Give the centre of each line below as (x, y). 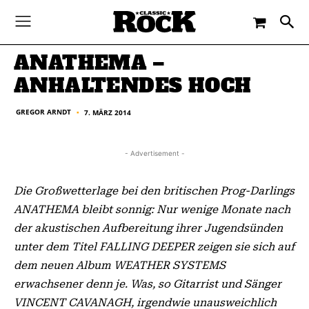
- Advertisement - (154, 153)
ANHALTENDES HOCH (133, 86)
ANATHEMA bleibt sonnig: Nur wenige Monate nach (152, 209)
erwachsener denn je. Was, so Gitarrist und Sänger (148, 284)
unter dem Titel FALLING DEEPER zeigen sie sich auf (154, 247)
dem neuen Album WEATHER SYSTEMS (120, 265)
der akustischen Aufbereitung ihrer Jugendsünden (148, 228)
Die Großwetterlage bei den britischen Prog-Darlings (154, 191)
